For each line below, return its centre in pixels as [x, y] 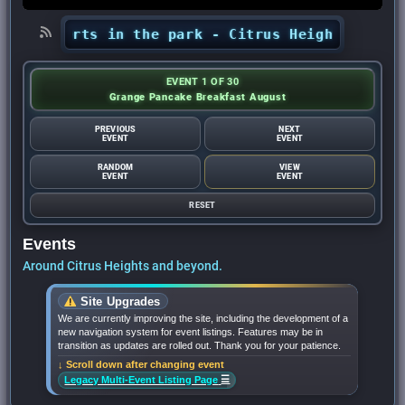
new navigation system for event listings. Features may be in [191, 332]
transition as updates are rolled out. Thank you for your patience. [200, 346]
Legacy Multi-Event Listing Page [141, 380]
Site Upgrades [118, 301]
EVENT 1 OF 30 [202, 81]
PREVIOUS [115, 129]
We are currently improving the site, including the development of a [203, 319]
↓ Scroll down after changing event [141, 365]
